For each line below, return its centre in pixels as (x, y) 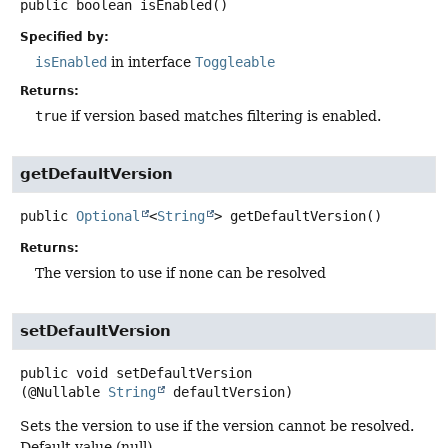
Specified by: (64, 36)
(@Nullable (64, 392)
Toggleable (235, 61)
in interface (151, 61)
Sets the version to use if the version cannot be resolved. (217, 426)
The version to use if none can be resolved (180, 273)
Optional (108, 215)
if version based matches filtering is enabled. (224, 115)
